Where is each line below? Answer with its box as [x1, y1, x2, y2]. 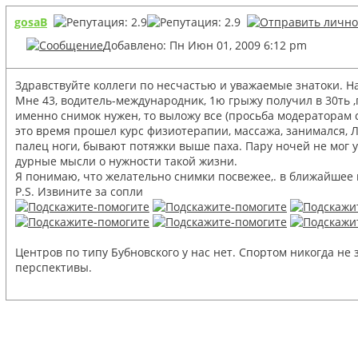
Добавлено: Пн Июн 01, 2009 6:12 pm [103, 37, 307, 53]
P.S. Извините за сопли [15, 183, 143, 199]
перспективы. [15, 259, 92, 275]
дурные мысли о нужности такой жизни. [15, 153, 237, 169]
